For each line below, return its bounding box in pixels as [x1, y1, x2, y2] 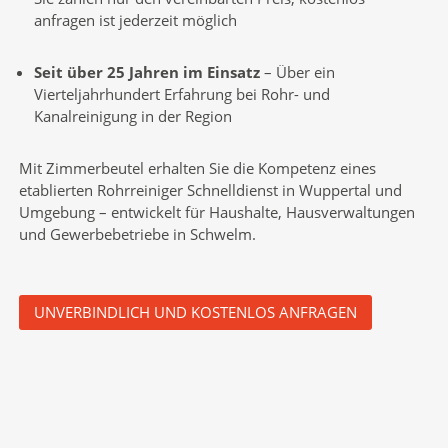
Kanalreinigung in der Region [33, 105, 232, 126]
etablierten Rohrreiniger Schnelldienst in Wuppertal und [18, 179, 402, 200]
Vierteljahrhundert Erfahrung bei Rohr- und [33, 83, 330, 104]
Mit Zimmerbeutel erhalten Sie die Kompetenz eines [18, 157, 376, 178]
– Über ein [259, 61, 335, 82]
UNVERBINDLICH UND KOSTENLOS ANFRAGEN [33, 301, 357, 322]
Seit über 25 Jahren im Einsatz [33, 61, 260, 82]
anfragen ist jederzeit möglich [33, 9, 237, 30]
